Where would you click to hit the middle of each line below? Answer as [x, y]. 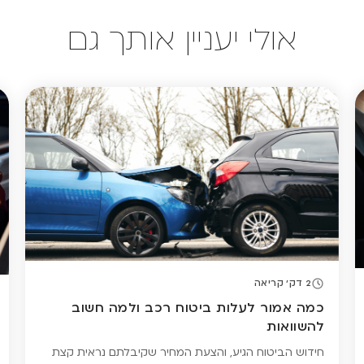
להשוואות [296, 327]
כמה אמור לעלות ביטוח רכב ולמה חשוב [198, 308]
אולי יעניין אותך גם [182, 40]
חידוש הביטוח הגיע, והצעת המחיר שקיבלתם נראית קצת [188, 353]
